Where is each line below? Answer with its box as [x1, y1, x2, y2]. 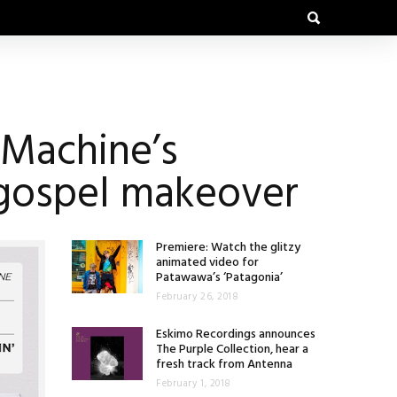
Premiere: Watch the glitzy [156, 237, 300, 258]
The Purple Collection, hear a [156, 339, 308, 360]
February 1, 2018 [156, 376, 231, 392]
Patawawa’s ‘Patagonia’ [156, 268, 283, 288]
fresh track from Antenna [156, 354, 292, 375]
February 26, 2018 [156, 289, 239, 305]
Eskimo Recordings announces [156, 324, 315, 345]
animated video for [156, 253, 259, 273]
